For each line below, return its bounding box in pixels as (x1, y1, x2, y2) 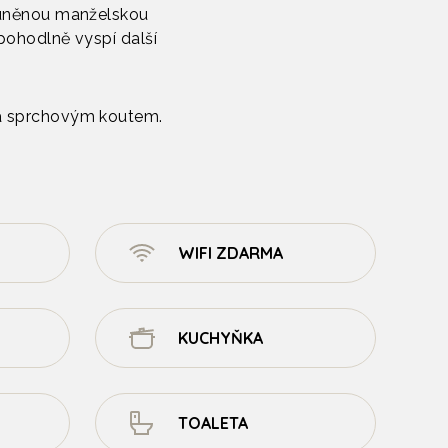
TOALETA (177, 413, 248, 433)
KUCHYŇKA (177, 328, 263, 348)
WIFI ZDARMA (177, 243, 283, 263)
